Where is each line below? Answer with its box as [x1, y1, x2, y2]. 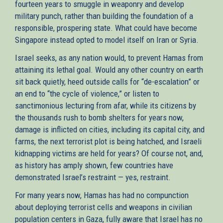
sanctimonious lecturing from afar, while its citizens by [15, 100, 196, 111]
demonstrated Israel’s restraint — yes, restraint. [15, 172, 171, 182]
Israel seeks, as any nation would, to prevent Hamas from [15, 52, 203, 63]
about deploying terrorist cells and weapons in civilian [15, 202, 192, 212]
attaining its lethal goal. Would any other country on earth [15, 64, 203, 75]
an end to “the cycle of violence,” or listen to [15, 88, 159, 99]
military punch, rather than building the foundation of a [15, 10, 193, 21]
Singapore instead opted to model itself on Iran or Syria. [15, 34, 199, 45]
